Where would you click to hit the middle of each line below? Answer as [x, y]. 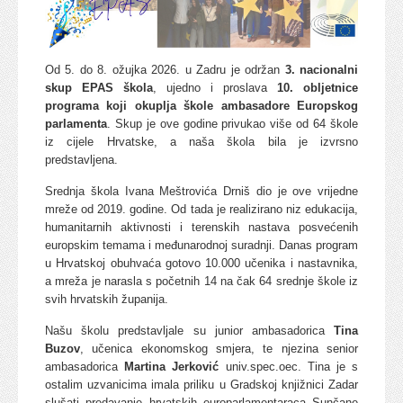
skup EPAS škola [99, 87]
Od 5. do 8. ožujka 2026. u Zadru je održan [165, 69]
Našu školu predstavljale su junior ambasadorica [189, 330]
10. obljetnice [318, 87]
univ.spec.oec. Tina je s [289, 366]
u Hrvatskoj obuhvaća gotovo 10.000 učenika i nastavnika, [201, 263]
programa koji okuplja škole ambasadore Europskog [201, 105]
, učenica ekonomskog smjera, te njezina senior [219, 348]
